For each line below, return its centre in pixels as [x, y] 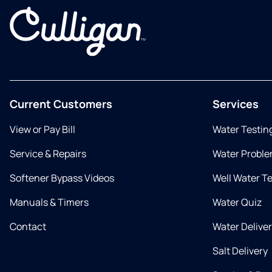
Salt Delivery [240, 251]
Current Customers [61, 104]
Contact [28, 226]
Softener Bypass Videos [62, 178]
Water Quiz [237, 202]
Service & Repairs [48, 154]
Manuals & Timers [49, 202]
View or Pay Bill [42, 129]
